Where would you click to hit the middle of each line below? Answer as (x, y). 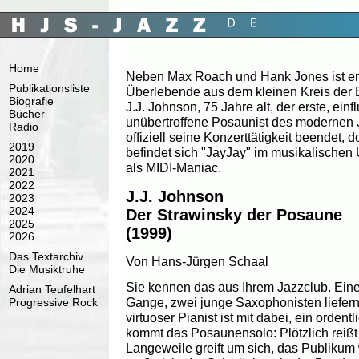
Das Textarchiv (46, 256)
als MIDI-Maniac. (173, 168)
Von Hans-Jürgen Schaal (197, 262)
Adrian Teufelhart (52, 289)
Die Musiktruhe (47, 269)
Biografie (31, 101)
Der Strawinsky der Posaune (234, 214)
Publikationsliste (49, 88)
